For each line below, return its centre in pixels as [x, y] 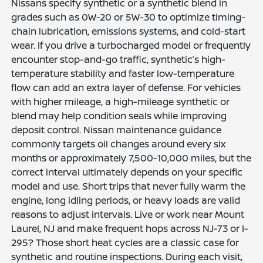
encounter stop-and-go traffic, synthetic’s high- [119, 59]
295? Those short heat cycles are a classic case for [125, 242]
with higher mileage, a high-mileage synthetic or [121, 101]
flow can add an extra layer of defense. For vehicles [126, 87]
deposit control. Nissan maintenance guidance [117, 129]
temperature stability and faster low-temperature [123, 73]
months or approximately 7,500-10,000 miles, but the [131, 158]
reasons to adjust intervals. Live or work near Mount [128, 214]
